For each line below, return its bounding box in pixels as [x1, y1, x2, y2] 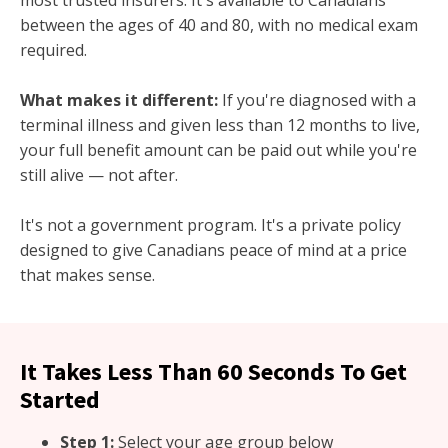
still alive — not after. [20, 164, 178, 187]
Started [20, 384, 100, 416]
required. [20, 39, 87, 62]
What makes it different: [20, 89, 218, 112]
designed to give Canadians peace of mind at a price [20, 239, 407, 262]
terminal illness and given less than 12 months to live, [20, 114, 420, 137]
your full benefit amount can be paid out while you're [20, 139, 417, 162]
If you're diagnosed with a [218, 89, 416, 112]
